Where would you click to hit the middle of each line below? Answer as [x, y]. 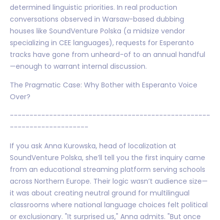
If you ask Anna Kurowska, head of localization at [93, 146]
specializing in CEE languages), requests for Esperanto [102, 42]
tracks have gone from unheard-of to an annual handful [108, 54]
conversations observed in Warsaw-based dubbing [97, 19]
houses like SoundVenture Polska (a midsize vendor [97, 31]
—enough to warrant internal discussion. [78, 66]
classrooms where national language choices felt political [109, 205]
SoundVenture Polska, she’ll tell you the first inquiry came [108, 157]
